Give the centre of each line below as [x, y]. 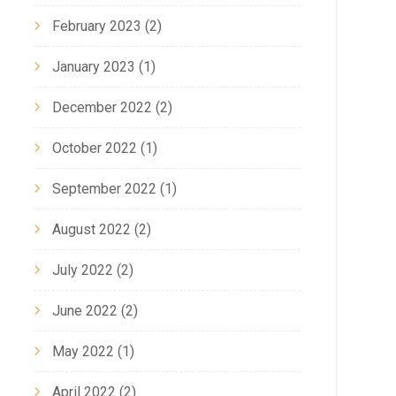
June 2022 [84, 310]
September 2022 [104, 188]
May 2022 [83, 351]
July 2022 [82, 270]
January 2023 [93, 66]
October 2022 [94, 148]
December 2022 [102, 107]
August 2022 [91, 229]
